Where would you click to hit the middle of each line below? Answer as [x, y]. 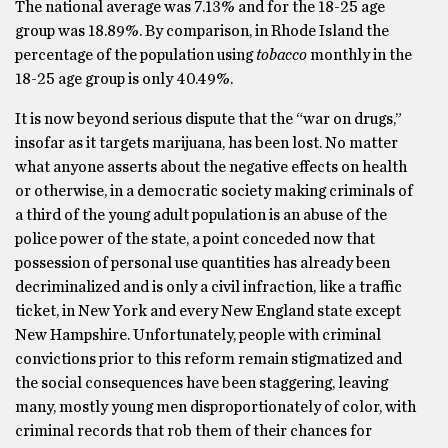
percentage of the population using [135, 55]
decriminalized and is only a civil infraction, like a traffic [208, 287]
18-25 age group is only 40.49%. [124, 79]
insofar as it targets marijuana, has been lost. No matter [206, 143]
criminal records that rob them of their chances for [193, 431]
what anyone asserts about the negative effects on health [211, 167]
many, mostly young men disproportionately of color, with [215, 407]
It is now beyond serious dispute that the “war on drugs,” [208, 119]
